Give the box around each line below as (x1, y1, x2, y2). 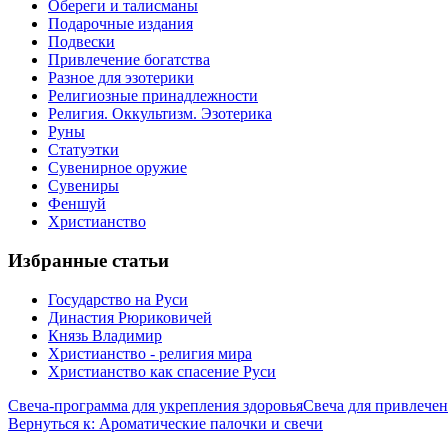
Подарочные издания (48, 15, 193, 33)
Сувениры (48, 177, 119, 195)
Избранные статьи (8, 250, 169, 272)
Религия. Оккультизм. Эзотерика (48, 105, 272, 123)
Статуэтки (48, 141, 119, 159)
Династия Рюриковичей (48, 308, 212, 326)
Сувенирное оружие (48, 159, 187, 177)
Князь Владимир (48, 326, 162, 344)
